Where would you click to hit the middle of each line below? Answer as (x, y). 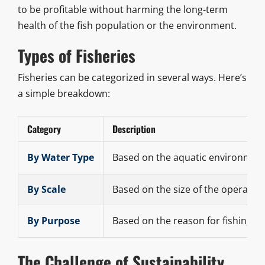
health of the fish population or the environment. (127, 25)
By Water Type (60, 158)
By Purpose (53, 221)
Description (134, 129)
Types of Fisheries (76, 55)
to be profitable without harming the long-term (122, 9)
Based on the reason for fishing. (183, 221)
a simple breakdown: (64, 94)
